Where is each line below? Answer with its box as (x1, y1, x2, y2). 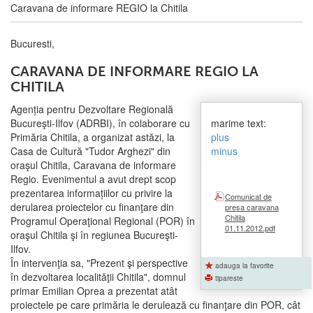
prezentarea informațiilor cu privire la (10, 186, 173, 201)
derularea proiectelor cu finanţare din (10, 200, 174, 214)
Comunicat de (224, 191, 272, 203)
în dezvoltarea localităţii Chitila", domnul (10, 270, 186, 284)
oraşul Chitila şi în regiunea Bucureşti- (10, 228, 178, 242)
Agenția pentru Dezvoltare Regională (10, 102, 173, 117)
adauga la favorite (214, 261, 274, 271)
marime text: (210, 116, 266, 131)
